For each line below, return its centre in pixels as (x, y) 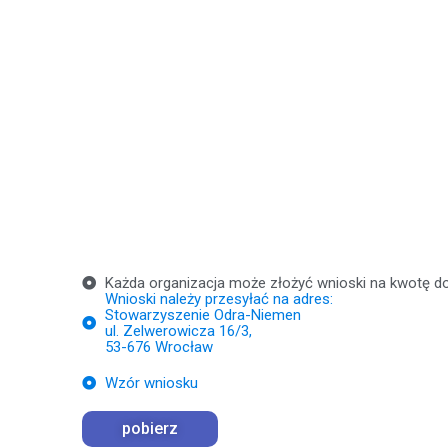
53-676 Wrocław (158, 346)
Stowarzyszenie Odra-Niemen (202, 314)
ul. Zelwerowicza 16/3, (178, 330)
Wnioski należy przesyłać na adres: (218, 298)
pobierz (150, 428)
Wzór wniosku (151, 382)
